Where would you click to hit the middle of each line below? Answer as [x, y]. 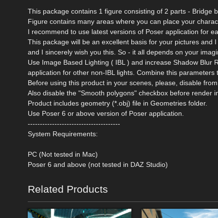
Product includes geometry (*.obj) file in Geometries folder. [118, 103]
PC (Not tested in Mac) [63, 154]
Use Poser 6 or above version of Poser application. [106, 114]
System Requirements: [63, 134]
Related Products [68, 189]
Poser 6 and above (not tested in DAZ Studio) [98, 165]
